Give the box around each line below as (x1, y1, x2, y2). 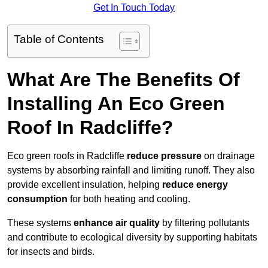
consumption (7, 194, 68, 205)
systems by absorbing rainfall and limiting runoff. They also (7, 165, 255, 176)
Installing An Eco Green (7, 93, 225, 115)
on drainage (202, 151, 255, 162)
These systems (7, 218, 74, 229)
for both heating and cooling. (68, 194, 190, 205)
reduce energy (162, 179, 228, 190)
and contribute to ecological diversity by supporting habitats (7, 232, 257, 243)
